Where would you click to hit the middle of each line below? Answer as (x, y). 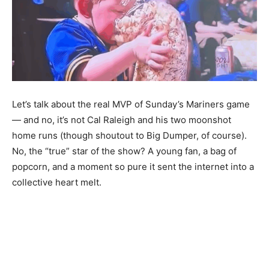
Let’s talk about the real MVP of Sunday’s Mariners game (131, 104)
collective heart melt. (57, 182)
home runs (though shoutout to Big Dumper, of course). (129, 135)
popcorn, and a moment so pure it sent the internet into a (133, 166)
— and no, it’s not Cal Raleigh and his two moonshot (122, 119)
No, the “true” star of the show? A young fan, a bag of (124, 151)
